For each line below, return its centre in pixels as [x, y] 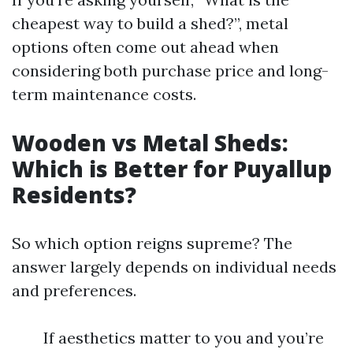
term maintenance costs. [104, 94]
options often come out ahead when [145, 47]
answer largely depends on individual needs [174, 267]
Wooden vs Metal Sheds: [150, 143]
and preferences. [74, 290]
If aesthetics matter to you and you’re [184, 338]
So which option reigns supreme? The [152, 243]
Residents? [74, 195]
